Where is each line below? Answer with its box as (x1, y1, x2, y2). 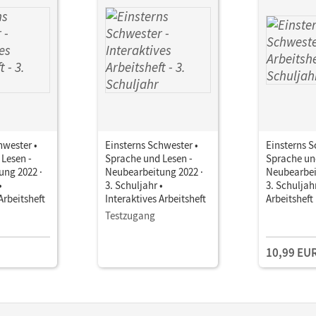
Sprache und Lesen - (105, 151, 193, 165)
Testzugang (105, 208, 155, 222)
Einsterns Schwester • (105, 138, 198, 152)
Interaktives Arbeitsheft (105, 191, 206, 205)
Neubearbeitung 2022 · (105, 164, 203, 178)
